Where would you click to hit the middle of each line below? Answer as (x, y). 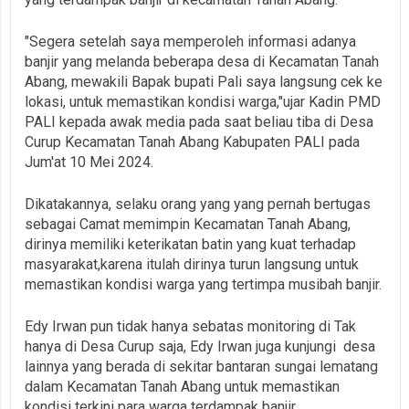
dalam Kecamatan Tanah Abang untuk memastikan (182, 386)
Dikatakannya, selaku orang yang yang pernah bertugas (198, 204)
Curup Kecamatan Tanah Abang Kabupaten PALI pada (192, 142)
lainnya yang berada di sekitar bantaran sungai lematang (201, 366)
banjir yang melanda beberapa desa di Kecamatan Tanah (202, 61)
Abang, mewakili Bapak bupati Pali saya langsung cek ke (204, 81)
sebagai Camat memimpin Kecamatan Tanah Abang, (188, 224)
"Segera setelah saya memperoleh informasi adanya (190, 41)
